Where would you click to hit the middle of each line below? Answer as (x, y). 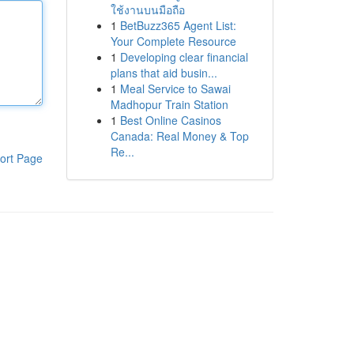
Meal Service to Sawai (175, 88)
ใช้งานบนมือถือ (147, 9)
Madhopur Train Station (169, 104)
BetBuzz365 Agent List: (178, 25)
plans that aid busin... (164, 73)
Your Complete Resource (173, 41)
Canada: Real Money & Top (179, 136)
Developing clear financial (184, 57)
